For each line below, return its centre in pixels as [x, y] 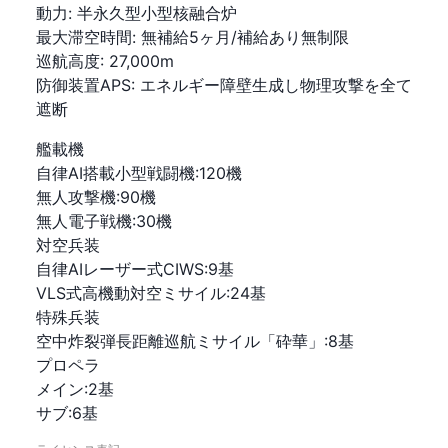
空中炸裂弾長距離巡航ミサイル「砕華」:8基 [195, 341]
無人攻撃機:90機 [96, 197]
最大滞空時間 [84, 37]
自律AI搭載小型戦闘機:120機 [139, 173]
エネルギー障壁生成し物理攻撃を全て [276, 85]
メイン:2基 [75, 389]
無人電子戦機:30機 [104, 221]
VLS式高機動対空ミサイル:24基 [151, 293]
